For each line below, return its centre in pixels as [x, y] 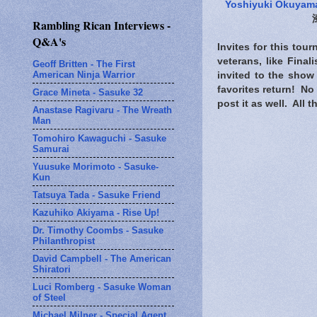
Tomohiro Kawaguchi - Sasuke [99, 138]
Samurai [51, 149]
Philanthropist [64, 241]
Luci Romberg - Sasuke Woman [102, 287]
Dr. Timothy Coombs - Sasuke [98, 230]
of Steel [49, 297]
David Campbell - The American [102, 258]
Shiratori [52, 269]
